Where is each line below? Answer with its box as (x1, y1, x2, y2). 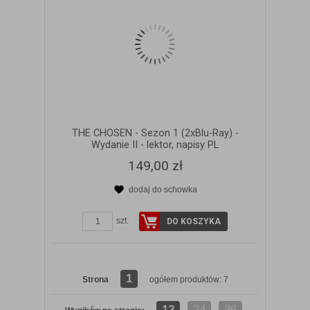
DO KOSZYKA (167, 216, 221, 226)
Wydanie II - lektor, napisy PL (91, 138, 219, 151)
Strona (82, 274, 109, 284)
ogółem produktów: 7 (149, 274, 228, 284)
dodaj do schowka (128, 184, 197, 194)
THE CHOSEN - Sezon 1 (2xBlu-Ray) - (71, 127, 239, 139)
